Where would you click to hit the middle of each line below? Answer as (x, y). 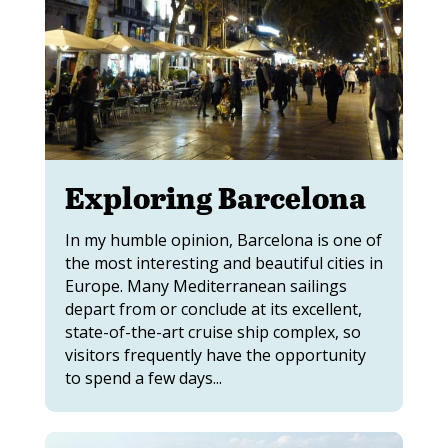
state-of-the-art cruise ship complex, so (212, 331)
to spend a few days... (143, 377)
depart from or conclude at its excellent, (213, 308)
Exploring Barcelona (215, 196)
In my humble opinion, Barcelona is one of (223, 239)
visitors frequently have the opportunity (215, 354)
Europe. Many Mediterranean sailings (205, 285)
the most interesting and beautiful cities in (223, 262)
